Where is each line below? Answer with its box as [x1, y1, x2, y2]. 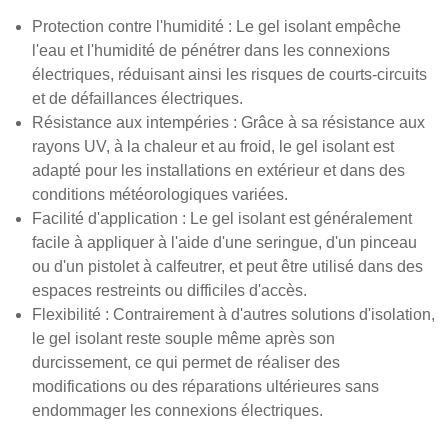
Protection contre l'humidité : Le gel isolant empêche [32, 18, 401, 36]
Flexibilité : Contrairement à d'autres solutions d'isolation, [32, 306, 435, 324]
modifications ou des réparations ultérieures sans [32, 378, 379, 396]
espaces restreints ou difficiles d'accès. [32, 282, 307, 300]
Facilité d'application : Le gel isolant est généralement [32, 210, 412, 228]
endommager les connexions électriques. [32, 402, 323, 420]
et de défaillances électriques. [32, 90, 243, 108]
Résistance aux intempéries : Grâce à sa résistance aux [32, 114, 425, 132]
